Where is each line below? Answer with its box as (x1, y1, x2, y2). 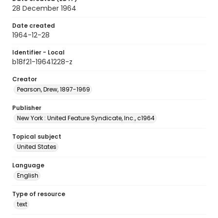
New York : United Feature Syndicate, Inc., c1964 (17, 114, 155, 122)
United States (17, 143, 56, 151)
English (17, 171, 38, 180)
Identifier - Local (12, 48, 65, 56)
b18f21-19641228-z (12, 57, 73, 67)
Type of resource (12, 190, 65, 198)
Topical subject (12, 132, 61, 141)
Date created (12, 21, 55, 30)
